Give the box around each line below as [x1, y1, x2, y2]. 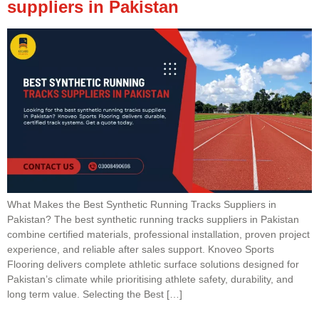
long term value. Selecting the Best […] [7, 288, 182, 300]
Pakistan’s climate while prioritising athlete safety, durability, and [7, 273, 293, 285]
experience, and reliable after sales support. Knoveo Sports [7, 243, 274, 255]
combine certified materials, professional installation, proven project [7, 228, 310, 240]
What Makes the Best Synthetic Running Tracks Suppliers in [7, 198, 276, 210]
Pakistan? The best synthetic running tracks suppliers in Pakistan [7, 213, 299, 225]
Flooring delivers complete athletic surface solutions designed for [7, 258, 299, 270]
